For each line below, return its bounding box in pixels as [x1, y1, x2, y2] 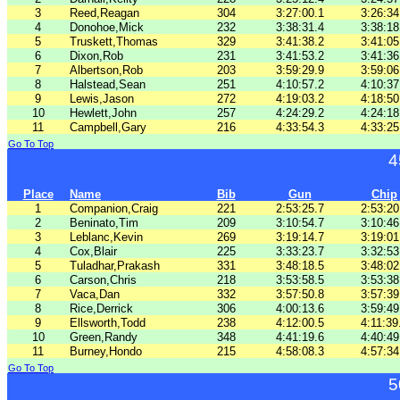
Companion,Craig [70, 202, 158, 215]
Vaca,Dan [70, 287, 120, 301]
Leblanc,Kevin [70, 230, 143, 244]
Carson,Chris [70, 273, 137, 287]
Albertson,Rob [70, 63, 143, 77]
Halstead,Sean [70, 78, 146, 91]
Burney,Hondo [70, 345, 142, 358]
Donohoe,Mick [70, 21, 144, 34]
